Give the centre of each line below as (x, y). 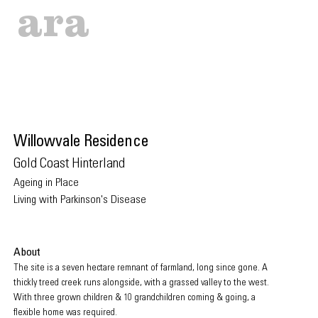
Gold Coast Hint (53, 165)
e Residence (111, 143)
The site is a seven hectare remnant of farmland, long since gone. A (141, 268)
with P (52, 200)
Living (26, 200)
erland (109, 165)
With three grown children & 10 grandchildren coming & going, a (135, 298)
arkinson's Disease (106, 200)
